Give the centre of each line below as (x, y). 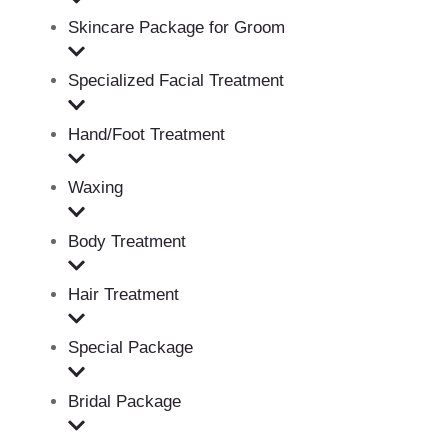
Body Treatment (127, 241)
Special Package (130, 348)
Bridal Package (124, 401)
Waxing (95, 188)
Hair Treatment (123, 295)
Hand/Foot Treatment (146, 134)
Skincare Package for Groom (176, 27)
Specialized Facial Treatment (176, 81)
